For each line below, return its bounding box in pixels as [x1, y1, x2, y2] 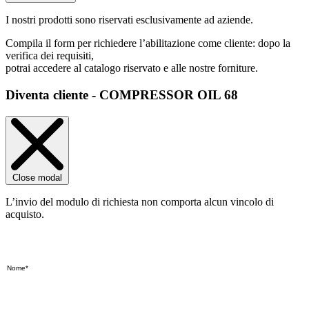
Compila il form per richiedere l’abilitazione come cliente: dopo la [6, 37, 290, 50]
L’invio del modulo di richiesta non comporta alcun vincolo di [6, 195, 274, 208]
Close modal [12, 172, 62, 183]
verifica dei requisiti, [6, 50, 94, 62]
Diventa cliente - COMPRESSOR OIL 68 [6, 88, 238, 103]
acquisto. [6, 208, 44, 220]
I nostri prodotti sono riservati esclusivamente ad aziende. [6, 14, 253, 26]
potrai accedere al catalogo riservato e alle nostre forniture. [6, 62, 258, 74]
